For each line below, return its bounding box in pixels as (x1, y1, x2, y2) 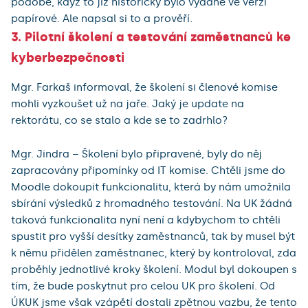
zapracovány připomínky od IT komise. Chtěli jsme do (11, 164, 285, 177)
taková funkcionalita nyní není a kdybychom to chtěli (11, 214, 280, 227)
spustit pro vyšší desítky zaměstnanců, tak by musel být (11, 230, 295, 243)
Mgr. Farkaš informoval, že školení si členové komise (11, 81, 278, 94)
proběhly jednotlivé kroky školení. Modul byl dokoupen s (11, 263, 297, 276)
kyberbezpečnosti (11, 50, 124, 66)
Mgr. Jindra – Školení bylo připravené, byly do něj (11, 148, 262, 161)
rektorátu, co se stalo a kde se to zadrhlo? (11, 114, 228, 127)
